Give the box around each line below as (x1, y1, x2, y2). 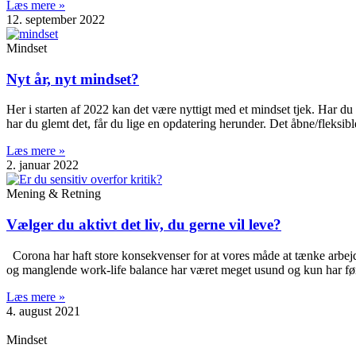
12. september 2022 (6, 12, 105, 26)
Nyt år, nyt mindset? (6, 70, 139, 87)
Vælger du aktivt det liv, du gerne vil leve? (6, 216, 281, 234)
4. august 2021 (6, 304, 80, 318)
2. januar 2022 (6, 158, 79, 172)
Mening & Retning (6, 187, 101, 201)
